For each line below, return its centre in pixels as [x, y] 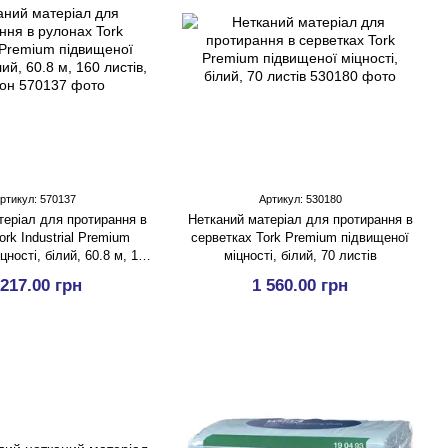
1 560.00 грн [300, 285]
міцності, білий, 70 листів [300, 255]
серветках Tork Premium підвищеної [300, 237]
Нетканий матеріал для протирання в [300, 219]
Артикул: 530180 [300, 199]
